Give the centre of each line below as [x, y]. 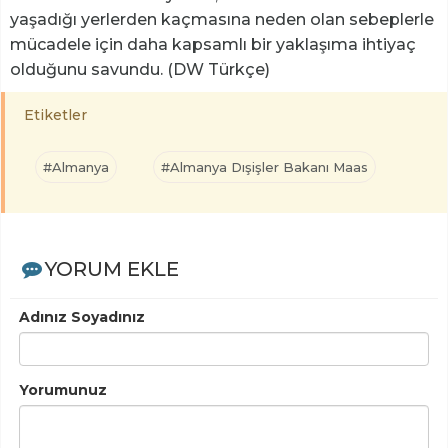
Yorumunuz [63, 389]
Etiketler [55, 114]
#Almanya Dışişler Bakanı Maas [264, 166]
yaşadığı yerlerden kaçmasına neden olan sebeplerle [222, 19]
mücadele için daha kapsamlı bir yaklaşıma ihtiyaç [213, 44]
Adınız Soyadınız [82, 316]
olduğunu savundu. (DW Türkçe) [140, 69]
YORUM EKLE [111, 268]
